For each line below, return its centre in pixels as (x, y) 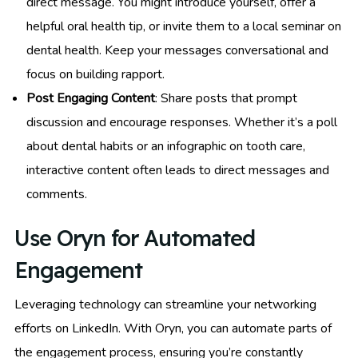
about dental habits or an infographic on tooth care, (166, 146)
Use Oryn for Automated (135, 238)
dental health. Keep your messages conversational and (177, 50)
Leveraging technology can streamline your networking (165, 304)
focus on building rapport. (95, 74)
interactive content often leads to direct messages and (178, 170)
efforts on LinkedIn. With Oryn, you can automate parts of (173, 328)
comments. (57, 194)
